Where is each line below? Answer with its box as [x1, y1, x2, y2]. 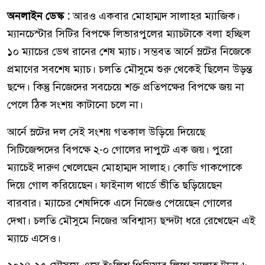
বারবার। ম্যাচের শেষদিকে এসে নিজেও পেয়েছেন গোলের [7, 196, 232, 209]
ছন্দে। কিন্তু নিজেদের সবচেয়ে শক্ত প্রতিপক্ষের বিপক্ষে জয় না [7, 80, 244, 93]
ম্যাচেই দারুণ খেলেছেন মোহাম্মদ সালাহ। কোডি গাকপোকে [7, 160, 243, 174]
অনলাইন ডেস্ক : [7, 9, 70, 22]
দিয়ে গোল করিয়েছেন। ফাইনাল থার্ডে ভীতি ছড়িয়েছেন [7, 178, 222, 192]
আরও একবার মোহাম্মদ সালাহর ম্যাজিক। [70, 9, 240, 22]
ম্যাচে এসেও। [7, 231, 61, 245]
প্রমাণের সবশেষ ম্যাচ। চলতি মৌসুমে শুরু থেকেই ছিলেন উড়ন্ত [7, 62, 252, 76]
